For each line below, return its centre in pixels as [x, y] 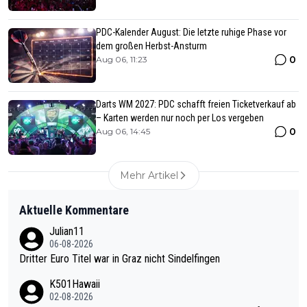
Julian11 [67, 232]
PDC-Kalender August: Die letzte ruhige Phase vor [191, 33]
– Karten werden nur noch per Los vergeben [180, 118]
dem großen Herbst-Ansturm [151, 46]
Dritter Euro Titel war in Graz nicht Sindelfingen [120, 259]
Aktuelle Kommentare [74, 210]
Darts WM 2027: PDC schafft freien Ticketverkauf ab [196, 105]
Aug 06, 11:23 [122, 60]
